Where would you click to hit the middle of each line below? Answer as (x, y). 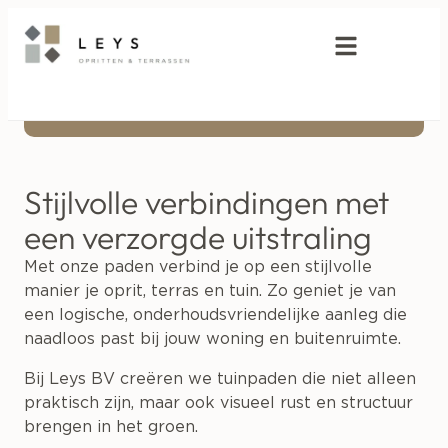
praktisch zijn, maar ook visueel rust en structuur (218, 403)
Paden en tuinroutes (195, 102)
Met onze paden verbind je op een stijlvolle (198, 267)
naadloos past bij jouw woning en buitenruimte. (212, 339)
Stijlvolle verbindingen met (206, 202)
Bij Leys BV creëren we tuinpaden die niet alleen (220, 379)
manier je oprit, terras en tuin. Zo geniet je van (210, 291)
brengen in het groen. (111, 427)
